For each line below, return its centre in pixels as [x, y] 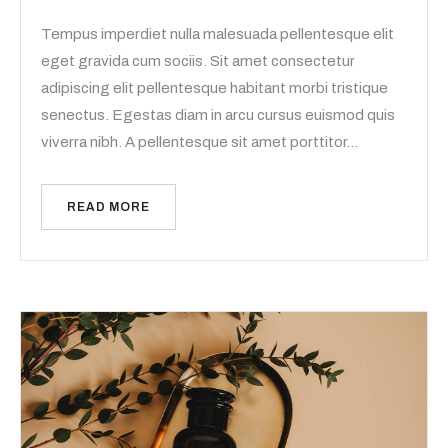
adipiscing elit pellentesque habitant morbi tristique [214, 87]
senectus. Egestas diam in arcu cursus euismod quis [218, 114]
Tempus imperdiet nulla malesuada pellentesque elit [217, 33]
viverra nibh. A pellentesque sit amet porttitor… [199, 141]
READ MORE [108, 206]
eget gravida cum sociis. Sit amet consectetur [198, 60]
